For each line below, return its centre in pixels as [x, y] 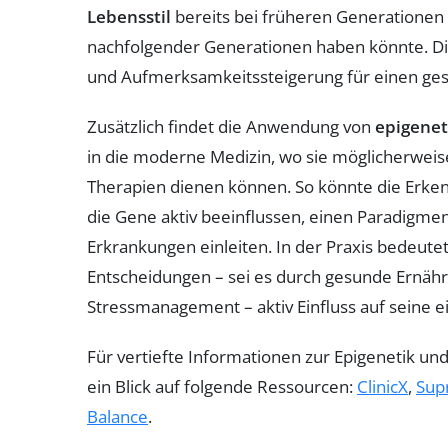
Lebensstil [129, 16]
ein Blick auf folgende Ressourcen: [222, 386]
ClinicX [382, 386]
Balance [117, 416]
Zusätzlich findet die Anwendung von [231, 126]
